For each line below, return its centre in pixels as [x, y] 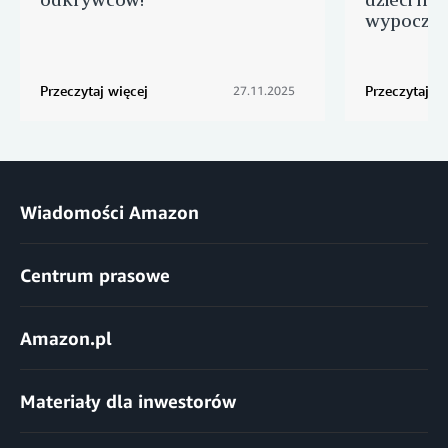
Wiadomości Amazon [109, 212]
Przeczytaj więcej [94, 91]
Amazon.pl [66, 338]
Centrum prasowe [95, 275]
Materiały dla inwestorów [128, 401]
